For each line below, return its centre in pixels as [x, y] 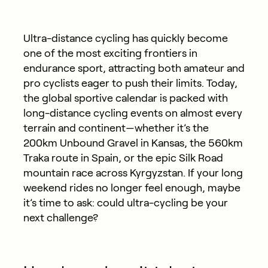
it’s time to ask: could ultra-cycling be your [125, 202]
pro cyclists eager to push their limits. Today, [130, 83]
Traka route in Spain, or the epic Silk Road [123, 158]
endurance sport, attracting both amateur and [134, 68]
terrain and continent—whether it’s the [116, 128]
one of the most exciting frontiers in [110, 53]
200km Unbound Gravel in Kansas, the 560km [133, 143]
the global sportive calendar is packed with [125, 98]
